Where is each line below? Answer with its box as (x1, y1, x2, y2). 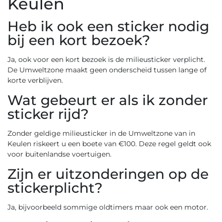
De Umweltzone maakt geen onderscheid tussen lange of (7, 65, 207, 74)
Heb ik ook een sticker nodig (7, 18, 209, 35)
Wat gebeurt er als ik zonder (7, 92, 208, 109)
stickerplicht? (7, 179, 103, 196)
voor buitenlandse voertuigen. (7, 150, 111, 159)
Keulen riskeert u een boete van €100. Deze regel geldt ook (7, 139, 211, 148)
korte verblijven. (7, 76, 63, 85)
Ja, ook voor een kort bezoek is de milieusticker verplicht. (7, 55, 205, 64)
